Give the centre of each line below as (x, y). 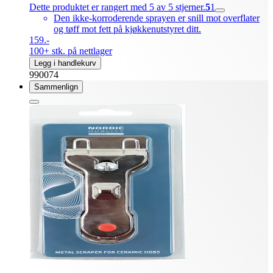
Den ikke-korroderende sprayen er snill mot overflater (157, 18)
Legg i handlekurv (65, 63)
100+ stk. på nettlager (71, 51)
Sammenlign (56, 87)
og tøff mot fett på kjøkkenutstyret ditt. (127, 29)
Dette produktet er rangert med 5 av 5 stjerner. (117, 7)
